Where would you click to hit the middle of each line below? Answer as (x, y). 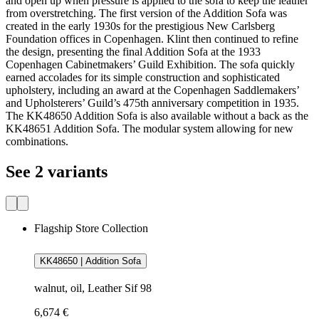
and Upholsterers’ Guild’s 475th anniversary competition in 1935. (152, 103)
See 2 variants (57, 171)
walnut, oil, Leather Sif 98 (93, 288)
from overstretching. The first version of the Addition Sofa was (146, 13)
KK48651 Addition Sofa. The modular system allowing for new (150, 128)
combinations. (37, 141)
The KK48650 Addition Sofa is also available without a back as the (157, 115)
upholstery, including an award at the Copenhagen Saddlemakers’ (152, 90)
